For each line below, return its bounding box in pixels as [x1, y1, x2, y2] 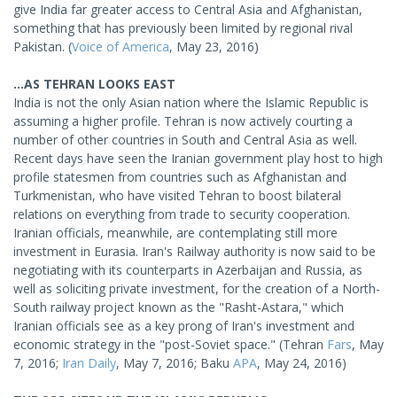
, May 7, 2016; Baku [116, 354, 233, 371]
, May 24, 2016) [257, 354, 346, 371]
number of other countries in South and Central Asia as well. [13, 131, 357, 148]
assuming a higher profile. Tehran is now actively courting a [13, 113, 353, 129]
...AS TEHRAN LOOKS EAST [13, 75, 175, 92]
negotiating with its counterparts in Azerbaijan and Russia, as [13, 261, 362, 278]
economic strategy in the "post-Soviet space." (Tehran [13, 336, 327, 353]
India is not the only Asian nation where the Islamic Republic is [13, 94, 369, 111]
